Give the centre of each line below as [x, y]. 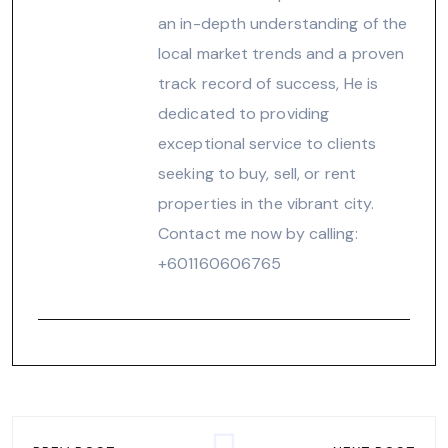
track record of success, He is [268, 83]
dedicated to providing [244, 113]
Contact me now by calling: [258, 233]
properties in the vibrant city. [266, 203]
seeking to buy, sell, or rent [257, 173]
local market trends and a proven [281, 53]
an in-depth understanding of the [283, 23]
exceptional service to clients [267, 143]
